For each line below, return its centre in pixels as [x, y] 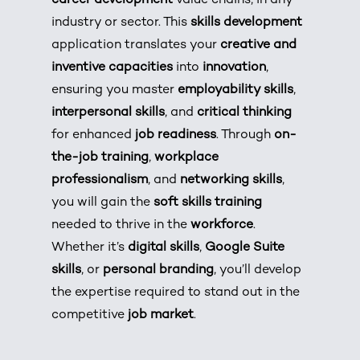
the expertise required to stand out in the [176, 292]
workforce [222, 225]
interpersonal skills [108, 112]
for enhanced [94, 135]
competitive [90, 315]
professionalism [100, 180]
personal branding [159, 270]
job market [161, 315]
